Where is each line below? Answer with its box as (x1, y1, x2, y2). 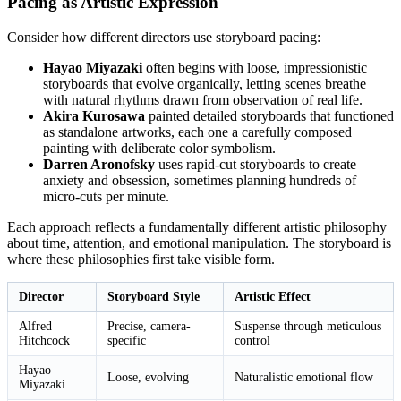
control (235, 334, 270, 348)
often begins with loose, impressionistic (142, 60, 367, 76)
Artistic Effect (235, 290, 311, 304)
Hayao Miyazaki (43, 60, 142, 76)
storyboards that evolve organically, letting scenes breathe (43, 76, 366, 92)
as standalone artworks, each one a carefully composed (43, 124, 352, 141)
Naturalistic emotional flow (235, 371, 373, 385)
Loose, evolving (107, 371, 189, 385)
